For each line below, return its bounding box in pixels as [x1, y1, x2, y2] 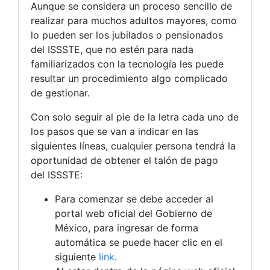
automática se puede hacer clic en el [55, 236, 222, 248]
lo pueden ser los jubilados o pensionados [31, 28, 223, 41]
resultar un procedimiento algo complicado [31, 72, 228, 84]
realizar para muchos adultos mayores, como [31, 14, 237, 27]
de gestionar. [31, 86, 90, 99]
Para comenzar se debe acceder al [55, 192, 213, 205]
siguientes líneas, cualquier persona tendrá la [31, 139, 236, 152]
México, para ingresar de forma [55, 221, 198, 234]
